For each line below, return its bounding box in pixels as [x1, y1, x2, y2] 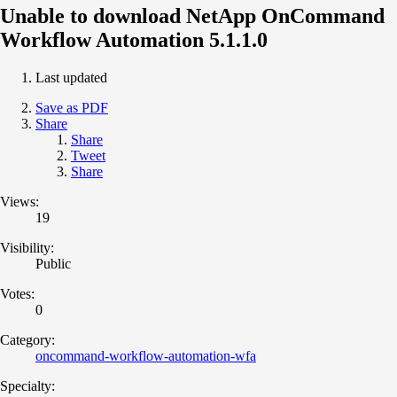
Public [35, 255, 71, 271]
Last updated [35, 69, 107, 85]
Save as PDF [35, 99, 108, 115]
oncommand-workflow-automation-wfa [35, 347, 256, 363]
